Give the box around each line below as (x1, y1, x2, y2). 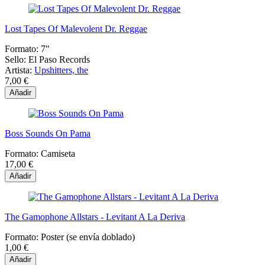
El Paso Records (28, 54, 90, 64)
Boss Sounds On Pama (5, 128, 91, 138)
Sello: (5, 54, 26, 64)
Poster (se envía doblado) (41, 231, 135, 242)
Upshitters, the (34, 64, 88, 75)
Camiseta (41, 148, 75, 159)
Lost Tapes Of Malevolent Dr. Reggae (5, 23, 147, 34)
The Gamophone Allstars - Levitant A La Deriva (5, 211, 185, 222)
